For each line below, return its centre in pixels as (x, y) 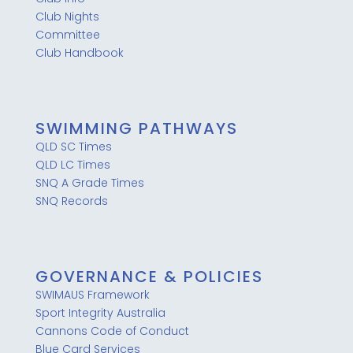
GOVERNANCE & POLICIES (149, 276)
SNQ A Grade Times (89, 183)
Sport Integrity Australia (100, 312)
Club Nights (67, 17)
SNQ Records (71, 201)
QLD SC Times (73, 147)
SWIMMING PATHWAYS (136, 129)
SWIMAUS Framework (92, 294)
